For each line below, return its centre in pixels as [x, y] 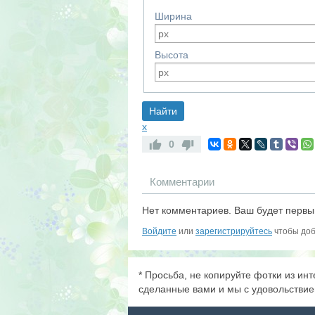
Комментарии [182, 182]
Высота [172, 55]
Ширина [173, 16]
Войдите [159, 231]
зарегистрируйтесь [234, 231]
